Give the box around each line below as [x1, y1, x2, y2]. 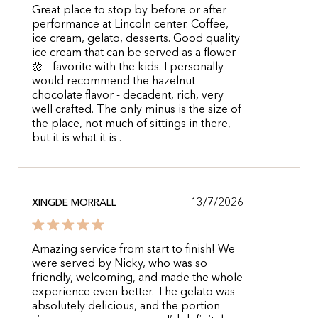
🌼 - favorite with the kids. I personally [32, 62, 224, 73]
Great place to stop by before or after [32, 5, 226, 16]
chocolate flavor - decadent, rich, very [32, 90, 224, 102]
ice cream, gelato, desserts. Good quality [32, 33, 240, 45]
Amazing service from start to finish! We [32, 244, 235, 256]
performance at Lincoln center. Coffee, [32, 19, 229, 31]
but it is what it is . [32, 133, 121, 144]
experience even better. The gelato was [32, 287, 235, 298]
